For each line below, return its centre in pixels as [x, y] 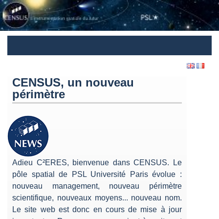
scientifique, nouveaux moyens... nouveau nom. [97, 197]
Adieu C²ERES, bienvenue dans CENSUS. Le [97, 162]
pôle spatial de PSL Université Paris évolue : [97, 174]
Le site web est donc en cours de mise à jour [97, 209]
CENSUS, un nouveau [73, 82]
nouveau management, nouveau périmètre [97, 186]
